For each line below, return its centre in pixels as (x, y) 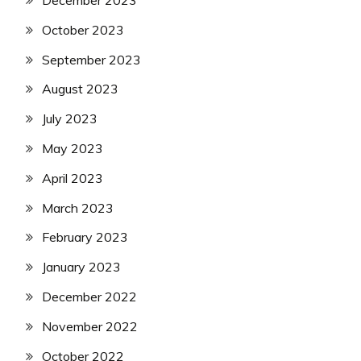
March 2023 (78, 207)
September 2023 (91, 59)
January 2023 (81, 267)
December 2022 (89, 296)
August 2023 (80, 89)
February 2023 (85, 237)
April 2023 (73, 178)
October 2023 (83, 29)
